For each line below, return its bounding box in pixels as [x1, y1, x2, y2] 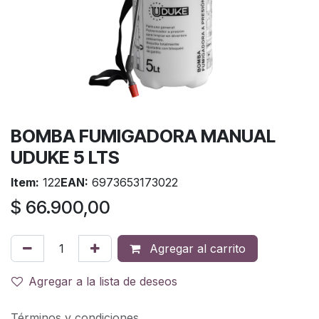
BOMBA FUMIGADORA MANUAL [11, 125, 276, 147]
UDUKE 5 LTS [11, 146, 120, 168]
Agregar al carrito [146, 241, 246, 256]
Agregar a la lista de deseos [28, 273, 177, 288]
